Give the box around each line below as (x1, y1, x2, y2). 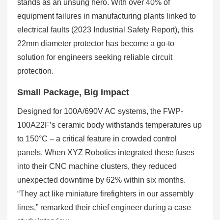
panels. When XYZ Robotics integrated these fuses (17, 148, 194, 157)
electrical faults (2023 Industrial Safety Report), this (17, 26, 193, 34)
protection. (17, 67, 54, 75)
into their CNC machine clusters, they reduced (17, 162, 177, 170)
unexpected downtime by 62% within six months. (17, 176, 186, 184)
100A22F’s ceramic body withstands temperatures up (17, 121, 202, 129)
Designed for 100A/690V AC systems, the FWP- (17, 107, 183, 115)
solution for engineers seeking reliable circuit (17, 53, 172, 61)
